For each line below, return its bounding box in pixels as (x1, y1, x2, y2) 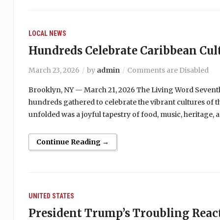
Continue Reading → (36, 137, 109, 146)
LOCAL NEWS (28, 29, 66, 37)
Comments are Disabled (127, 66, 209, 75)
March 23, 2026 (28, 66, 80, 75)
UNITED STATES (28, 192, 74, 200)
